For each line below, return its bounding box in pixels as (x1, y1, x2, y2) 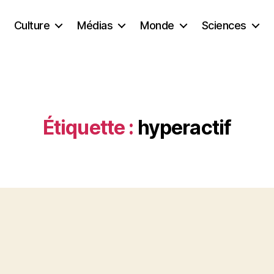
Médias (77, 18, 113, 32)
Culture (13, 18, 50, 32)
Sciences (201, 18, 246, 32)
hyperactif (137, 116, 232, 139)
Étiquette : (42, 116, 134, 139)
